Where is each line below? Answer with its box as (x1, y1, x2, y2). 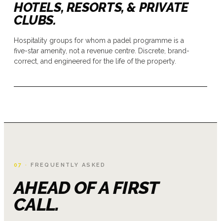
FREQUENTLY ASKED (28, 161, 106, 168)
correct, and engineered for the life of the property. (14, 57, 176, 65)
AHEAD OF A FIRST (14, 177, 158, 198)
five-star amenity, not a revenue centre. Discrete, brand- (14, 46, 189, 55)
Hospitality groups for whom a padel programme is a (14, 36, 184, 44)
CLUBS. (14, 12, 56, 28)
